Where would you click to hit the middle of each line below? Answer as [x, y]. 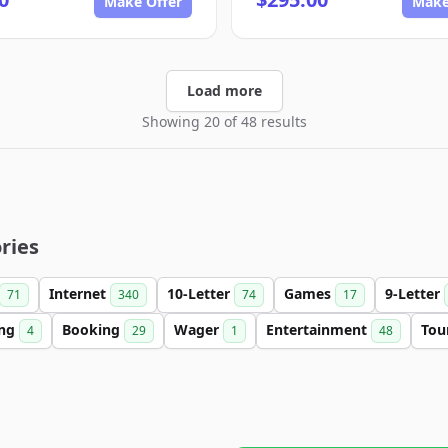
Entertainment [318, 329]
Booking [93, 329]
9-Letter [414, 293]
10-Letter [200, 293]
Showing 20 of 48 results [224, 121]
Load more [224, 90]
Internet [79, 293]
